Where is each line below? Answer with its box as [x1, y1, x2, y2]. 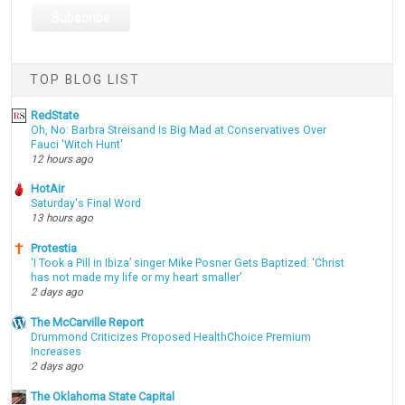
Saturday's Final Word [31, 197, 142, 211]
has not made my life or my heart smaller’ [31, 271, 242, 285]
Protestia [31, 241, 78, 256]
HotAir [31, 182, 65, 196]
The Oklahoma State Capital [31, 389, 175, 403]
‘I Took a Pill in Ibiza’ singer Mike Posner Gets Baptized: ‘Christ [31, 257, 345, 270]
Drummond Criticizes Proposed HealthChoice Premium [31, 330, 312, 344]
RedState [31, 108, 80, 122]
